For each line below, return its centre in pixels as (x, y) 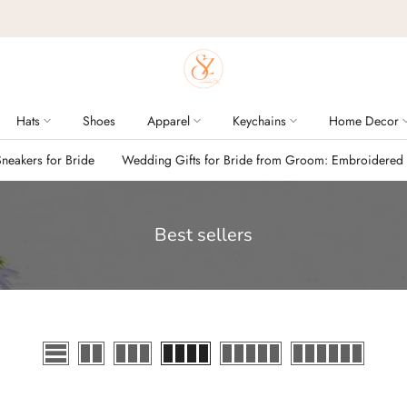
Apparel (168, 121)
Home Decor (363, 121)
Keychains (259, 121)
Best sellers (203, 235)
